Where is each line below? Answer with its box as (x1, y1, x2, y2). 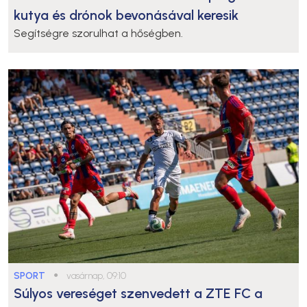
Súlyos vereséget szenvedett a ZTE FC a (14, 285, 262, 302)
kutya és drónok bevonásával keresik (14, 7, 238, 24)
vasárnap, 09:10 (66, 270, 126, 282)
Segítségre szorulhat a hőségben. (14, 27, 183, 40)
